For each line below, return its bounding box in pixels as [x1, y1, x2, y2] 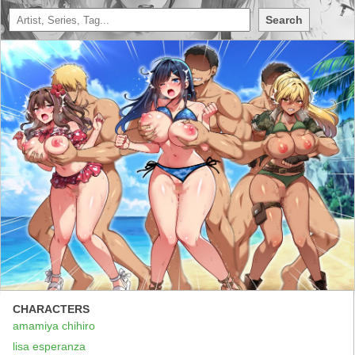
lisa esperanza [13, 339, 86, 353]
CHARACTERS [13, 302, 90, 315]
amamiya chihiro [13, 319, 95, 332]
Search [265, 13, 303, 26]
